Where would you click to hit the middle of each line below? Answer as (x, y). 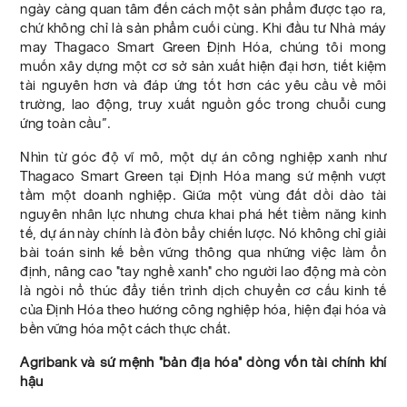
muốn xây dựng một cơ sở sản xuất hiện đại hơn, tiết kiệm (203, 66)
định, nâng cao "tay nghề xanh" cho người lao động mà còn (203, 272)
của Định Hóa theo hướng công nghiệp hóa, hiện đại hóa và (203, 310)
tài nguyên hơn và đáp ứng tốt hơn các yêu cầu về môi (203, 85)
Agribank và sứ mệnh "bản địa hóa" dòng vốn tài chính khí (203, 362)
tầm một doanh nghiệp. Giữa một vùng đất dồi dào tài (203, 195)
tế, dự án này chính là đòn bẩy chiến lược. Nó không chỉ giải (203, 233)
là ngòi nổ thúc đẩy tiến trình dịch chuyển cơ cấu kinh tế (203, 291)
